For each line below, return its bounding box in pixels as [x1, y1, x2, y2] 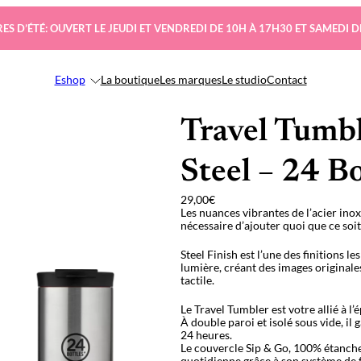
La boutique [100, 73, 160, 86]
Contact [266, 73, 307, 86]
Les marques [159, 73, 222, 86]
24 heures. [180, 328, 232, 342]
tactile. [180, 273, 214, 287]
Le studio [221, 73, 267, 86]
